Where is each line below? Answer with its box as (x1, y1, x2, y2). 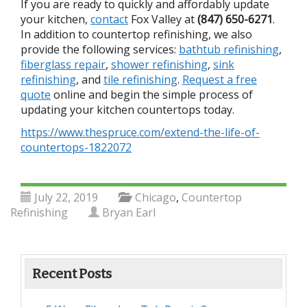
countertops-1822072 (21, 139, 132, 155)
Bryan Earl (102, 204, 156, 220)
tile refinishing (103, 71, 177, 87)
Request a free (182, 71, 257, 87)
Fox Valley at (128, 11, 197, 27)
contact (90, 11, 128, 27)
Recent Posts (32, 265, 112, 282)
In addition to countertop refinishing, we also (21, 26, 252, 42)
